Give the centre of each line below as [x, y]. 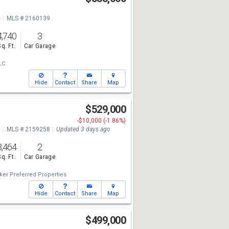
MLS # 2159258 [28, 129]
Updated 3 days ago [83, 129]
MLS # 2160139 [28, 18]
